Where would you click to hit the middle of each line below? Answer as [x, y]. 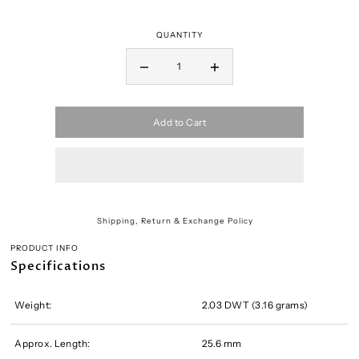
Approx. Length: [52, 343]
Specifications [58, 266]
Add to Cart [179, 122]
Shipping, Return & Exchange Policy [175, 220]
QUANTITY [179, 35]
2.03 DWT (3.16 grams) [255, 305]
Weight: [33, 305]
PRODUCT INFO [45, 247]
